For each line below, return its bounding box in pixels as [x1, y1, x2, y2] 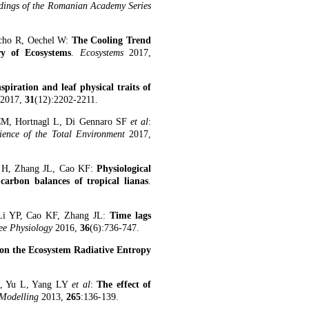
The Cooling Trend [71, 35, 152, 46]
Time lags [110, 210, 152, 221]
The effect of [97, 279, 151, 290]
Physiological [97, 163, 151, 174]
